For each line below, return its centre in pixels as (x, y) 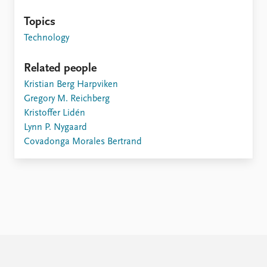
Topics (40, 22)
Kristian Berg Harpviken (71, 85)
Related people (60, 69)
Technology (46, 38)
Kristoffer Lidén (55, 113)
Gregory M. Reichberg (67, 99)
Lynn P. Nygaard (55, 128)
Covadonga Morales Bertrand (83, 142)
